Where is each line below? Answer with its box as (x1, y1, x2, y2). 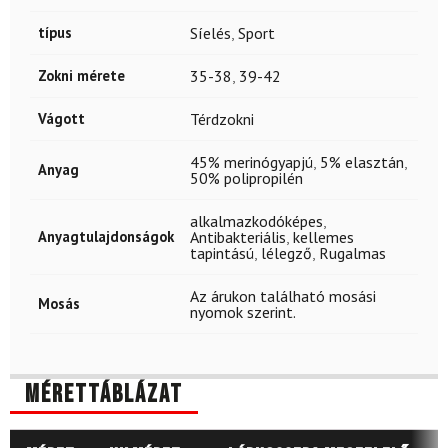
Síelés (190, 22, 231, 43)
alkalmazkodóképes (190, 210, 323, 231)
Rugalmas (319, 242, 386, 263)
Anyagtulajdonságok (38, 226, 174, 246)
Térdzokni (190, 108, 254, 129)
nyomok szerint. (190, 301, 296, 322)
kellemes (293, 226, 354, 247)
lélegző (261, 242, 312, 263)
